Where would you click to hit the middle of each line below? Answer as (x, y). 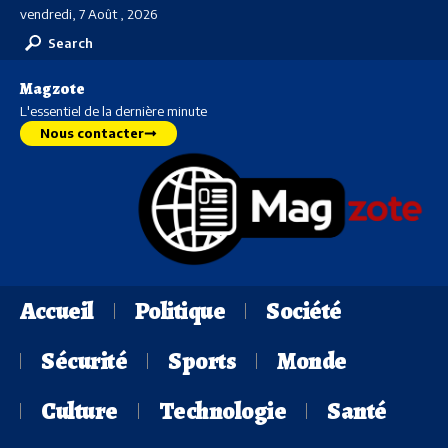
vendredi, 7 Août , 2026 (88, 14)
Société (304, 310)
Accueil (57, 310)
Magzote (52, 89)
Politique (180, 310)
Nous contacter (92, 133)
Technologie (222, 410)
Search (70, 42)
